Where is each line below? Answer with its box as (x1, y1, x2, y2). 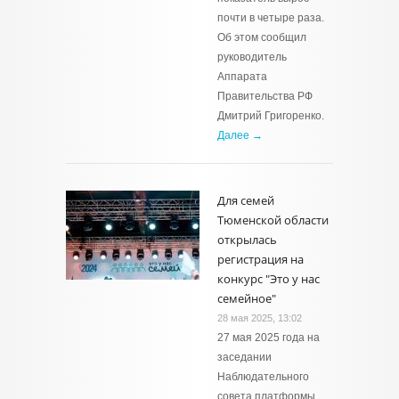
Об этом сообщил (217, 31, 306, 44)
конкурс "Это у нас (217, 271, 320, 287)
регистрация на (217, 251, 304, 267)
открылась (217, 232, 277, 248)
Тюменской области (217, 212, 329, 228)
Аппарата (217, 70, 267, 83)
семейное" (217, 290, 276, 306)
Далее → (217, 129, 263, 142)
